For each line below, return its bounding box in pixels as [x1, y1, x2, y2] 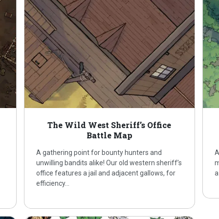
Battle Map [86, 130, 132, 141]
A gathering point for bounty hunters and [36, 149, 162, 157]
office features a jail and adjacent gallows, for [36, 169, 176, 177]
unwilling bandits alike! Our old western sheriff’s [36, 159, 182, 167]
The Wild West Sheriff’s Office [47, 120, 172, 131]
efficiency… [36, 179, 70, 188]
